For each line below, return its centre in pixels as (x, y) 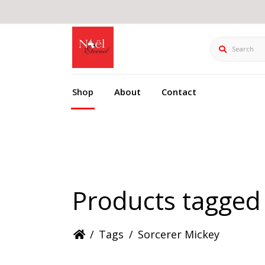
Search (225, 43)
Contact (179, 92)
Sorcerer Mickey (179, 235)
